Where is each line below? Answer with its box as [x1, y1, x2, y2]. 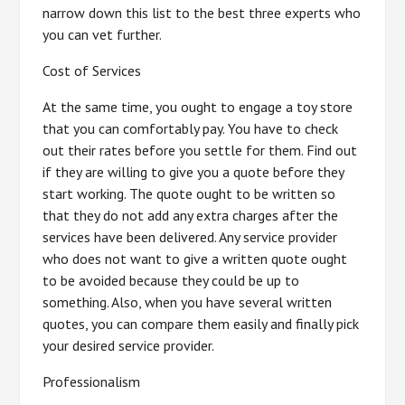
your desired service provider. [42, 335, 215, 354]
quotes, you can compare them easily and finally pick [42, 314, 360, 333]
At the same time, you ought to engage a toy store [42, 97, 353, 116]
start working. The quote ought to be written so [42, 184, 336, 202]
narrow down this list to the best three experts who [42, 3, 362, 22]
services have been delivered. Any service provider [42, 227, 338, 246]
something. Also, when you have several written [42, 292, 333, 311]
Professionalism [42, 372, 141, 391]
